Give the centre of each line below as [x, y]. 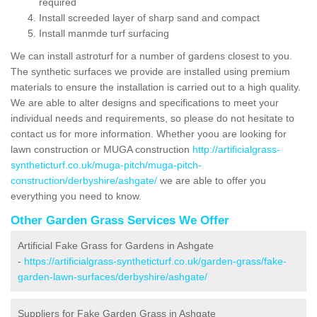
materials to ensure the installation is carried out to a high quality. [156, 87]
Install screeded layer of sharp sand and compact [149, 17]
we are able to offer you [212, 180]
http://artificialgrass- [236, 149]
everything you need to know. [77, 196]
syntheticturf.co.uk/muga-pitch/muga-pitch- [106, 165]
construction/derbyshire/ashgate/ [84, 180]
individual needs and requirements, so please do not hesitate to [152, 118]
